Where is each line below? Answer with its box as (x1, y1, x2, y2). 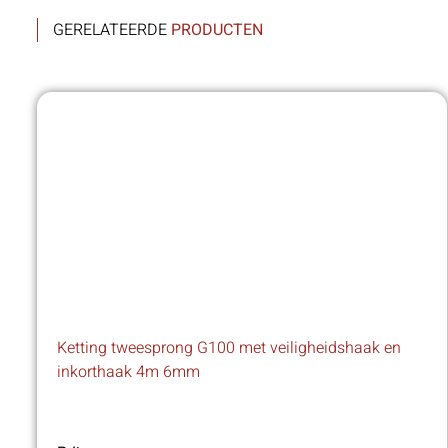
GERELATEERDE (53, 18, 171, 43)
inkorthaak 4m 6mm (57, 360, 200, 385)
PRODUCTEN (171, 18, 263, 43)
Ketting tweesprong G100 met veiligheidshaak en (57, 336, 401, 361)
